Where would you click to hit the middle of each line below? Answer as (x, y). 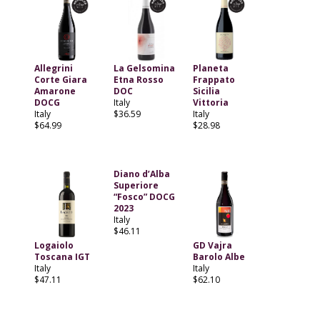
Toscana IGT (62, 257)
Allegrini (54, 69)
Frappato (214, 80)
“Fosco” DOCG (144, 197)
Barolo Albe (219, 257)
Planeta (210, 69)
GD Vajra (212, 246)
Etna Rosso (138, 80)
